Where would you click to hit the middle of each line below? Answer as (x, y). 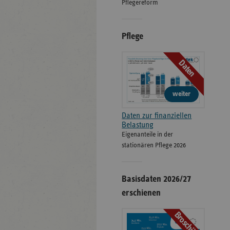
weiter (182, 94)
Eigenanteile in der (148, 135)
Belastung (138, 125)
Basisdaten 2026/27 (157, 179)
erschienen (141, 193)
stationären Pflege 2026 (154, 146)
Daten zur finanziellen (157, 116)
